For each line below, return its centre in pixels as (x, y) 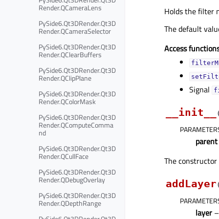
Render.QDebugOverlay (72, 179)
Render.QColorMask (67, 101)
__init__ (191, 113)
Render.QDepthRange (70, 203)
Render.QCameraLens (70, 7)
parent (207, 142)
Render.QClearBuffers (70, 54)
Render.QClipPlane (65, 78)
